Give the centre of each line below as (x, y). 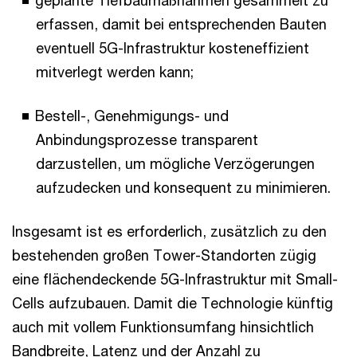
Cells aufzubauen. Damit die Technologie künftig (173, 303)
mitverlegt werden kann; (115, 72)
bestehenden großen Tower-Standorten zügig (164, 255)
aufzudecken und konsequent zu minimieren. (183, 188)
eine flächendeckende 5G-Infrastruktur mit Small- (175, 279)
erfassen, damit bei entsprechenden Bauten (181, 24)
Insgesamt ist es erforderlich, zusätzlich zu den (169, 231)
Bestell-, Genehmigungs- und (132, 116)
